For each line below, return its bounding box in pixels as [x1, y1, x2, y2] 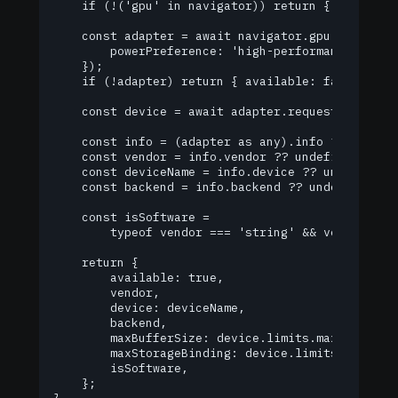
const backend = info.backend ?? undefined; [53, 179, 380, 195]
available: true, [53, 270, 224, 285]
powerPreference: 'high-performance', [53, 44, 366, 59]
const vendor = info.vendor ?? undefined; [53, 149, 366, 164]
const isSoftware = [53, 210, 210, 225]
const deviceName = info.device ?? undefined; [53, 164, 394, 179]
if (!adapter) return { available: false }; [53, 74, 380, 89]
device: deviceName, [53, 300, 245, 315]
